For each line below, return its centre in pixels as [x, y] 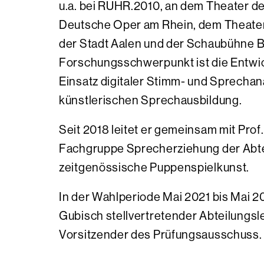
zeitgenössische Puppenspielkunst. [154, 168]
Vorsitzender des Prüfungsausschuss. [161, 235]
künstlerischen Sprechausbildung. [151, 100]
